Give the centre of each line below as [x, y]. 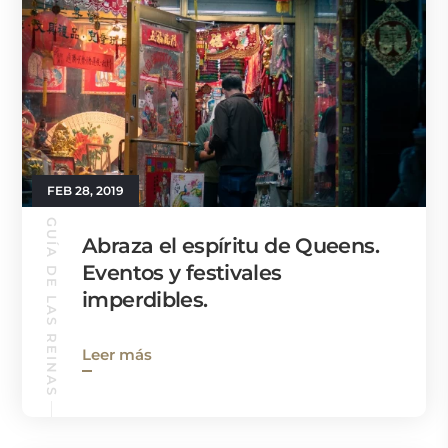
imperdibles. [145, 299]
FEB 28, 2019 [85, 190]
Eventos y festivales [182, 272]
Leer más [117, 354]
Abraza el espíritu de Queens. [230, 245]
